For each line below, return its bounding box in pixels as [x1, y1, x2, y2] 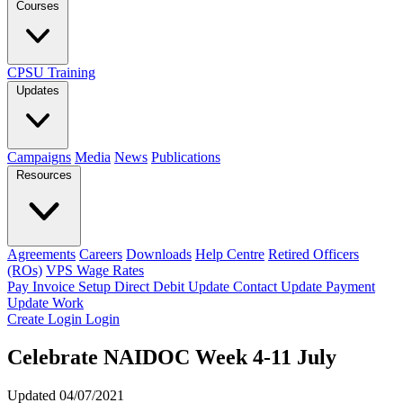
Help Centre [195, 246, 264, 262]
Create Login [7, 311, 85, 327]
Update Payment [281, 279, 375, 294]
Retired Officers [268, 246, 359, 262]
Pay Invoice [7, 279, 78, 294]
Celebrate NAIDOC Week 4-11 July [7, 345, 336, 369]
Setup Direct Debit [78, 279, 188, 294]
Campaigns [7, 149, 71, 165]
